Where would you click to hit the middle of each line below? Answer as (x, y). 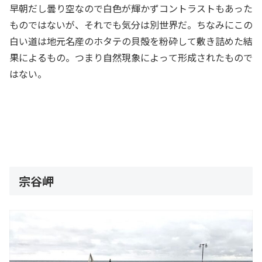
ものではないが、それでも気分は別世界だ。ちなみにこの (131, 24)
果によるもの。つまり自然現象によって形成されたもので (131, 57)
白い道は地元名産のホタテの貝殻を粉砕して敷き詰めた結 (131, 41)
